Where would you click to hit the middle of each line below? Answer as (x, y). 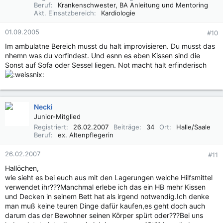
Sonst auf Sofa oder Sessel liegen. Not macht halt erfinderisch (106, 65)
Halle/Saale (193, 127)
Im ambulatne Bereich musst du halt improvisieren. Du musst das (110, 46)
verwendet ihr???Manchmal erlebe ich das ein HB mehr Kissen (105, 187)
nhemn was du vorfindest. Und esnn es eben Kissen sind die (103, 56)
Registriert (50, 127)
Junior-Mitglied (57, 116)
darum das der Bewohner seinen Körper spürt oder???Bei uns (104, 215)
